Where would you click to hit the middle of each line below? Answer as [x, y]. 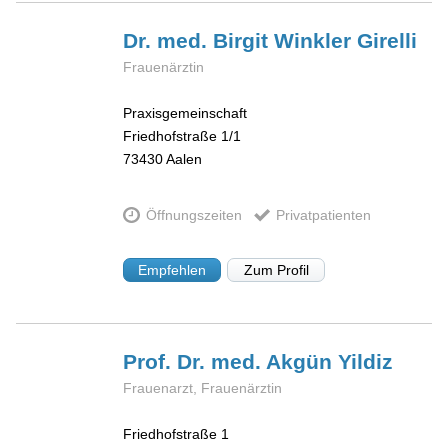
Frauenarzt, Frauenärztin [203, 387]
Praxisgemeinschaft [185, 113]
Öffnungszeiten [193, 215]
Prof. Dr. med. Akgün [231, 361]
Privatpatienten [323, 215]
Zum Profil [276, 269]
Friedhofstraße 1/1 [182, 136]
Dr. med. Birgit [199, 40]
